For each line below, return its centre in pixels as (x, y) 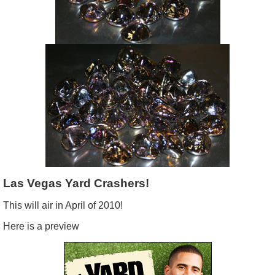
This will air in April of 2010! (63, 205)
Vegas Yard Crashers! (87, 183)
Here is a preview (41, 226)
